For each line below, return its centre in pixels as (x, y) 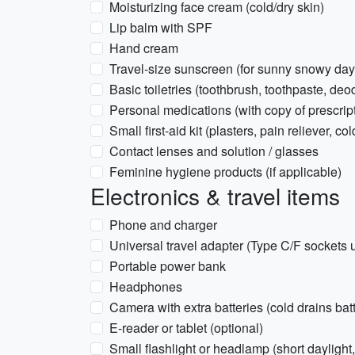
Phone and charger (163, 225)
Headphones (146, 286)
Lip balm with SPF (161, 27)
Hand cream (144, 48)
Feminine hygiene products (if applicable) (225, 172)
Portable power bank (168, 266)
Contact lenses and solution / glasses (214, 151)
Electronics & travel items (215, 196)
